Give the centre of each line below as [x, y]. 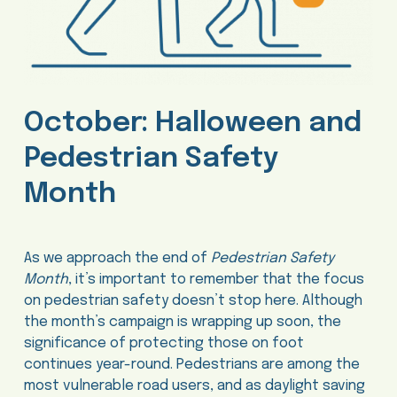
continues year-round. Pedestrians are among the [191, 365]
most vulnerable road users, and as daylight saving [194, 386]
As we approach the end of [117, 259]
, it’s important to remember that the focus [216, 280]
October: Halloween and [192, 123]
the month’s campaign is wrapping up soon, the [182, 323]
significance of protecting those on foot [163, 344]
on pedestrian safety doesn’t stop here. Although [193, 301]
